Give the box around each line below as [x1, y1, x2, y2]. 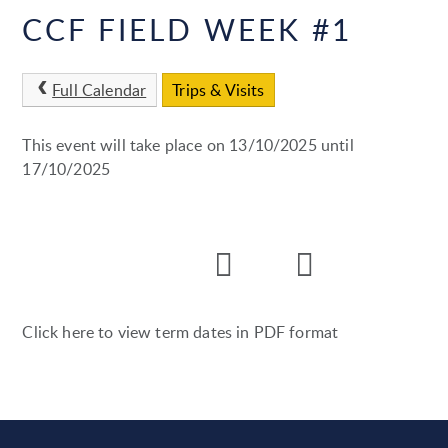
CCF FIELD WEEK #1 [22, 9, 353, 50]
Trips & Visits [172, 78, 265, 101]
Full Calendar [52, 78, 147, 101]
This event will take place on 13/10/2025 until [22, 133, 354, 156]
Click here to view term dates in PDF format [22, 320, 339, 343]
